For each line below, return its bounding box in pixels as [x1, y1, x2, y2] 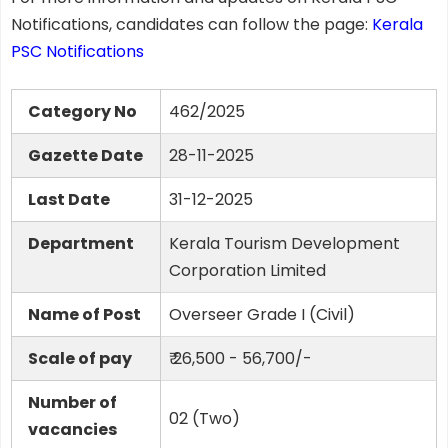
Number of [28, 391, 117, 415]
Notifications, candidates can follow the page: [11, 13, 372, 37]
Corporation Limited [169, 259, 326, 283]
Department [28, 232, 134, 256]
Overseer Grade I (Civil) [169, 303, 355, 327]
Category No [28, 100, 137, 124]
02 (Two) [169, 407, 240, 431]
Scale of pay [28, 347, 132, 371]
